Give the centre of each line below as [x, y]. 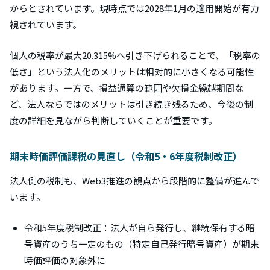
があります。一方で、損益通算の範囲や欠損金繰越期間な [127, 87]
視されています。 [46, 24]
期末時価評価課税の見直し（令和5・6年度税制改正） [126, 156]
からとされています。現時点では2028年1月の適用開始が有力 [134, 8]
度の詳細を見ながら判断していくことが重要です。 [113, 120]
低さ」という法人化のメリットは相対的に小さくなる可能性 [132, 71]
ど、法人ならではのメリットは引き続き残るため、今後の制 [131, 104]
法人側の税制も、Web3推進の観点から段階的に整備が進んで [134, 180]
